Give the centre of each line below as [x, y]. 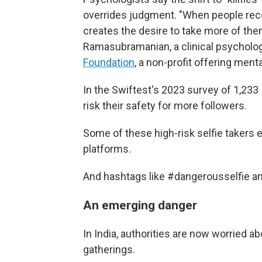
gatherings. [109, 249]
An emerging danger [140, 205]
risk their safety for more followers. [165, 106]
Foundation [109, 62]
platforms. [107, 149]
